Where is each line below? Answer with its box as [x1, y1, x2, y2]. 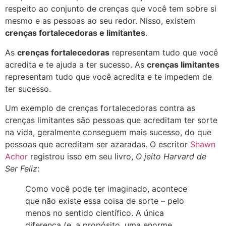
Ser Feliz [5, 163, 37, 174]
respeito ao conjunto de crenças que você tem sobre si [5, 4, 216, 14]
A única [136, 208, 164, 218]
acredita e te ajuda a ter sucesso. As [5, 59, 147, 70]
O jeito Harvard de [136, 151, 206, 162]
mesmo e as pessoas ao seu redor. [5, 16, 140, 26]
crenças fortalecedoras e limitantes [5, 28, 145, 38]
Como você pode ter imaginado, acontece [25, 184, 187, 194]
